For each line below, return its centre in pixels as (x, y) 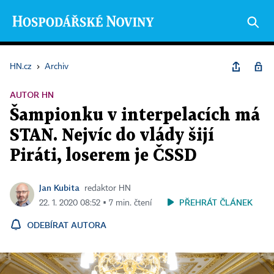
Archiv (57, 67)
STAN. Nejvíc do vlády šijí (112, 136)
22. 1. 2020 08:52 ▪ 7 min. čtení (95, 203)
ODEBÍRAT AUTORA (67, 225)
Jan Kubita (59, 187)
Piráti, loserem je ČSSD (103, 156)
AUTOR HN (32, 94)
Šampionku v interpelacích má (135, 116)
